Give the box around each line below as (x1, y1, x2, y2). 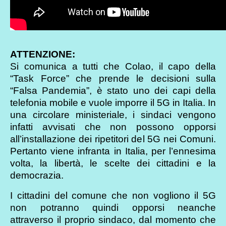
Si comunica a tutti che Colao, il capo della (10, 61, 216, 72)
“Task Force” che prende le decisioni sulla (10, 73, 216, 84)
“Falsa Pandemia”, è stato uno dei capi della (10, 85, 216, 96)
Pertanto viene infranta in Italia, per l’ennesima (10, 145, 216, 156)
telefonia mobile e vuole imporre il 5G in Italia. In (10, 97, 216, 108)
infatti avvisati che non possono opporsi (10, 121, 216, 132)
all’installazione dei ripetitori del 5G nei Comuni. (10, 133, 216, 144)
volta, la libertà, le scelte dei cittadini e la (10, 157, 216, 168)
